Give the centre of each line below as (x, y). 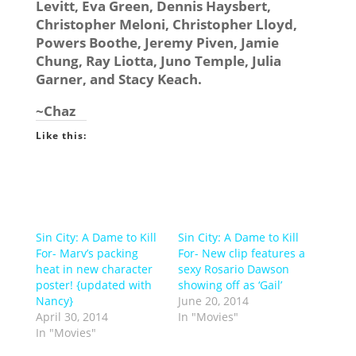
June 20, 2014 (213, 301)
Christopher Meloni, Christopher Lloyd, (166, 25)
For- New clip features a (241, 253)
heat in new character (94, 269)
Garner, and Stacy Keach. (118, 79)
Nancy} (54, 301)
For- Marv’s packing (87, 253)
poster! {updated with (93, 285)
